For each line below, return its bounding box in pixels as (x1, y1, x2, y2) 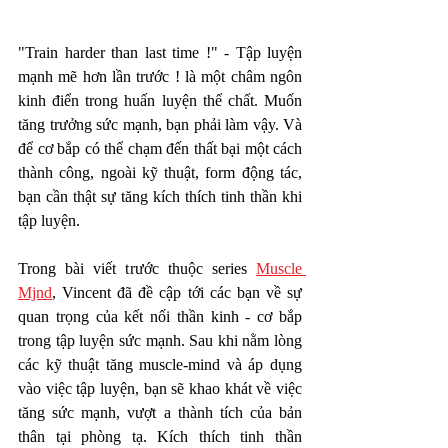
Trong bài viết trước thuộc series (18, 259, 256, 277)
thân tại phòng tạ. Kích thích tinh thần (18, 427, 302, 445)
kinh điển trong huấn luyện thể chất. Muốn (18, 91, 302, 109)
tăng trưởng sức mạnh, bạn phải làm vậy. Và (18, 115, 302, 133)
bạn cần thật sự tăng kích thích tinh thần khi (18, 187, 302, 205)
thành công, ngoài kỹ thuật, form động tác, (18, 163, 302, 181)
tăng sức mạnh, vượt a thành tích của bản (18, 403, 302, 421)
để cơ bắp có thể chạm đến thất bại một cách (18, 139, 302, 157)
